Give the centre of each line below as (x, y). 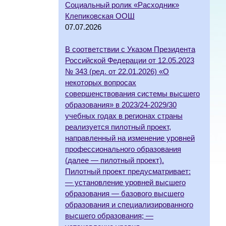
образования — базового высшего (125, 193)
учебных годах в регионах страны (124, 116)
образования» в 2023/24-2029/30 (121, 105)
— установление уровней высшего (125, 182)
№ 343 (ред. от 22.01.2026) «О (117, 71)
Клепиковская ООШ (100, 16)
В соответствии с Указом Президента (130, 49)
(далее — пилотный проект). (115, 160)
